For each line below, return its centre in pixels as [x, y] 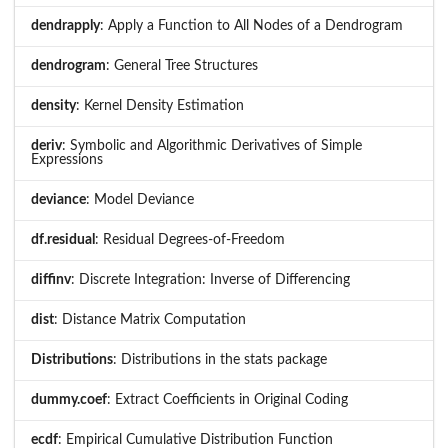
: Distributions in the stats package [220, 360]
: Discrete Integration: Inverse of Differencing [210, 280]
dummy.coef [69, 400]
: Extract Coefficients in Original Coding [227, 400]
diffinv [51, 280]
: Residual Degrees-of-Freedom [190, 240]
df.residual [63, 240]
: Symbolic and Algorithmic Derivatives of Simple [212, 146]
